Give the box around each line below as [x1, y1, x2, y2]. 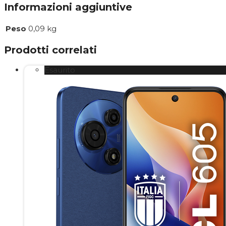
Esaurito [44, 65, 75, 75]
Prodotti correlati [4, 44, 97, 56]
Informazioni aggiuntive [4, 1, 132, 14]
